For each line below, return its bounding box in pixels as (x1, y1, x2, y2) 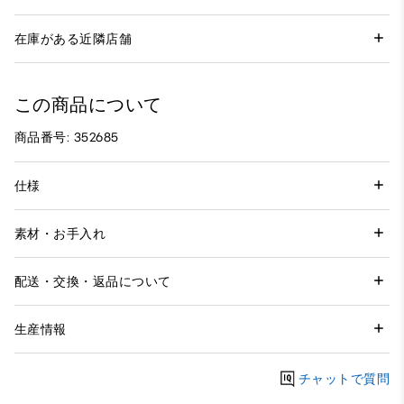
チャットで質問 (298, 371, 390, 387)
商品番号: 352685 (14, 130, 119, 146)
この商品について (14, 94, 162, 116)
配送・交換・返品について (14, 273, 171, 289)
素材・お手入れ (14, 225, 106, 242)
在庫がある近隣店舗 (14, 31, 133, 47)
